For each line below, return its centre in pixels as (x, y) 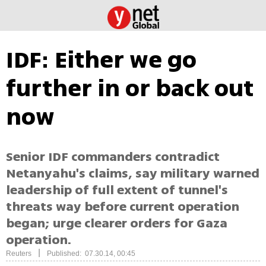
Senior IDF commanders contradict (113, 157)
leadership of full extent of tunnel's (117, 190)
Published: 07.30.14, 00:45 (91, 254)
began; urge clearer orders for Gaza (117, 224)
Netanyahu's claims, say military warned (133, 174)
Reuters (19, 254)
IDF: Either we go (101, 60)
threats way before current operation (123, 207)
